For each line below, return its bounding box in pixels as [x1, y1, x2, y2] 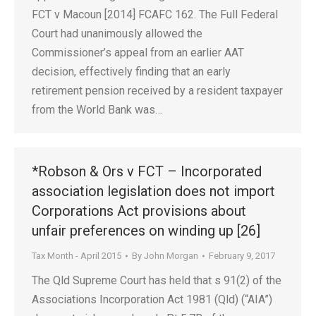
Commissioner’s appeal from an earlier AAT [32, 46, 244, 59]
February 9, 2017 [209, 250, 275, 261]
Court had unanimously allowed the [32, 27, 202, 40]
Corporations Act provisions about [32, 202, 246, 219]
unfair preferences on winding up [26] [32, 222, 260, 239]
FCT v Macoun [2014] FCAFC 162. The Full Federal [32, 8, 278, 21]
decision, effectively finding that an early [32, 65, 231, 78]
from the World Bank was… [32, 103, 162, 116]
